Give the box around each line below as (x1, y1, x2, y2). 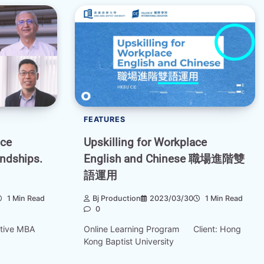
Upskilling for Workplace (84, 136, 207, 150)
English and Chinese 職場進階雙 (84, 152, 245, 166)
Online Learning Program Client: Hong (84, 224, 241, 235)
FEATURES (84, 115, 126, 124)
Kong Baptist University (84, 236, 174, 247)
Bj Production (93, 193, 141, 203)
